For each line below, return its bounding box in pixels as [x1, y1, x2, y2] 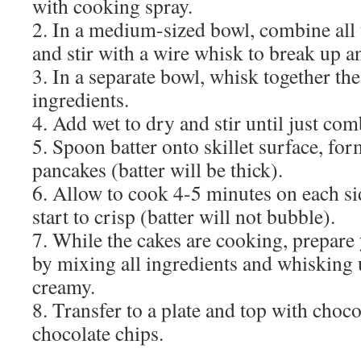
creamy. [32, 272, 95, 300]
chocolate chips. [32, 319, 164, 346]
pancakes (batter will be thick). [32, 156, 283, 183]
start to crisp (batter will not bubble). [32, 202, 335, 230]
